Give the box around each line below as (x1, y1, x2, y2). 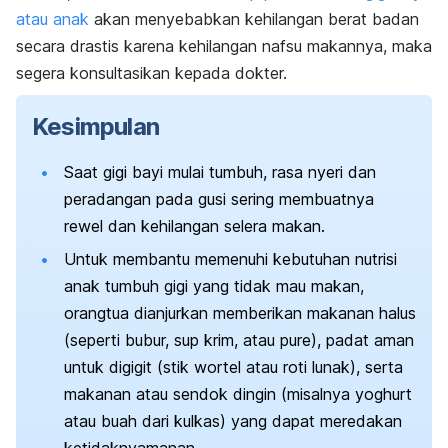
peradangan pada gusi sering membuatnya (64, 189, 374, 210)
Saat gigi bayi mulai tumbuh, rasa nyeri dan (64, 162, 376, 183)
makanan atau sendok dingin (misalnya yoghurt (64, 384, 412, 405)
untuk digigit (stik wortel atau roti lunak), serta (64, 357, 403, 378)
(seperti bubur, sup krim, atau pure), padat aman (64, 330, 414, 351)
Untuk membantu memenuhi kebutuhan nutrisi (64, 249, 397, 270)
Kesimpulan (32, 112, 159, 142)
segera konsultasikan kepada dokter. (16, 63, 287, 84)
